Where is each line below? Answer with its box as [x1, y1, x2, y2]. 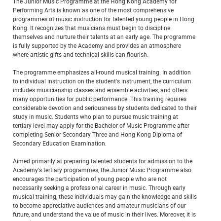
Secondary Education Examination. [13, 139, 107, 147]
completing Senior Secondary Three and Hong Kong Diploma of [13, 130, 182, 138]
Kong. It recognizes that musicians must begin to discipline [13, 23, 170, 32]
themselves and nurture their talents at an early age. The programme [13, 32, 195, 40]
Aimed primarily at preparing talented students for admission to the [13, 156, 192, 165]
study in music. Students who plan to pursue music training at [13, 112, 178, 120]
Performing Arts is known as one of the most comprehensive [13, 5, 174, 14]
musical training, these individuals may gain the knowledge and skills [13, 192, 197, 200]
